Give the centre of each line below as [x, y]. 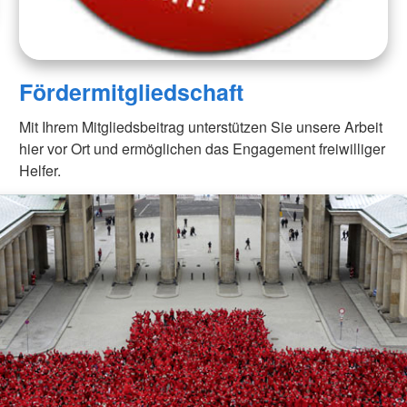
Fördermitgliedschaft [132, 91]
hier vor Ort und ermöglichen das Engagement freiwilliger [203, 148]
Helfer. [40, 170]
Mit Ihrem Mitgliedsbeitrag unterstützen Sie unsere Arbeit [201, 126]
